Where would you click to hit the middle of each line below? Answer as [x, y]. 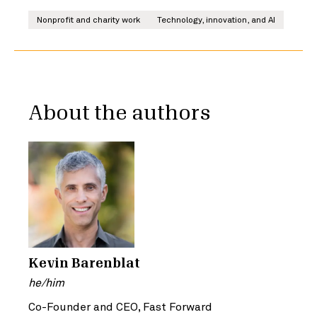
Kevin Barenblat [84, 263]
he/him [46, 282]
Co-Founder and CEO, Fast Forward [120, 306]
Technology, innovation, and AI [216, 19]
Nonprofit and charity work [88, 19]
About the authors [120, 113]
